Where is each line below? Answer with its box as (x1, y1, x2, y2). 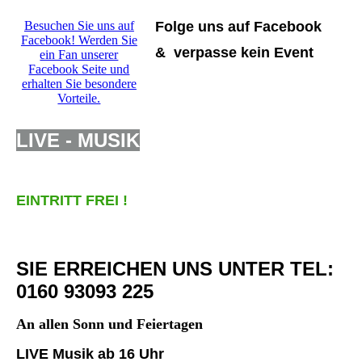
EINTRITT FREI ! (16, 192, 128, 209)
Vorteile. (57, 91, 101, 106)
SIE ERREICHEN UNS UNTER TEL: (16, 258, 334, 280)
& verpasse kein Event (154, 44, 314, 61)
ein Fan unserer (40, 48, 119, 62)
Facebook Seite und (28, 62, 130, 77)
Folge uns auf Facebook (154, 19, 322, 36)
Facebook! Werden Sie (20, 33, 137, 48)
